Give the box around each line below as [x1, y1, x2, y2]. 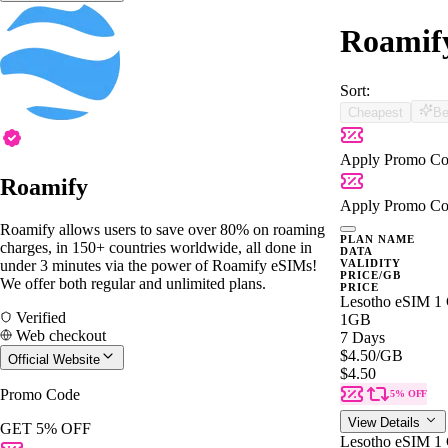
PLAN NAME [340, 232, 415, 245]
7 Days [340, 328, 385, 346]
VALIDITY [340, 256, 401, 269]
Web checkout [12, 326, 106, 344]
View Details [348, 414, 424, 430]
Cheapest [348, 104, 403, 120]
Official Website [8, 351, 100, 367]
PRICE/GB [340, 268, 401, 281]
